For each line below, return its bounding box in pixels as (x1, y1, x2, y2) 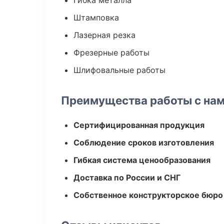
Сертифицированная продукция (73, 120, 204, 130)
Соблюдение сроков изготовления (73, 137, 214, 147)
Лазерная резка (73, 30, 135, 40)
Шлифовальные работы (73, 65, 165, 75)
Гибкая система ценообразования (73, 155, 210, 165)
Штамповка (73, 12, 119, 22)
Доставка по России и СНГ (73, 172, 180, 182)
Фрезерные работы (73, 47, 149, 57)
